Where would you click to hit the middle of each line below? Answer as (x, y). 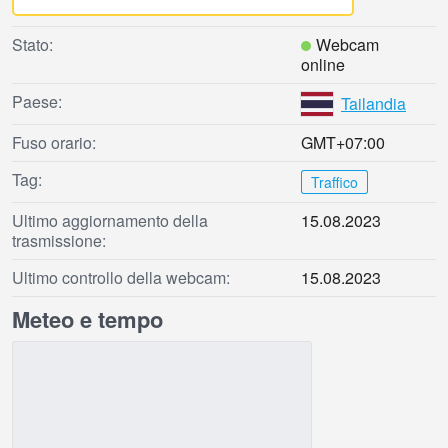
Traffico (334, 182)
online (323, 65)
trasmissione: (59, 241)
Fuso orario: (54, 143)
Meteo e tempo (87, 319)
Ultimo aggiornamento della (110, 221)
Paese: (37, 102)
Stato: (32, 45)
